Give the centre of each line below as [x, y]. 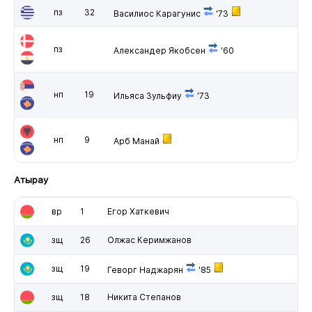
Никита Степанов [144, 297]
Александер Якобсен [159, 50]
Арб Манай [136, 141]
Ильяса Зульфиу [147, 95]
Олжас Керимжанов [149, 240]
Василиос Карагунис [157, 13]
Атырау [31, 179]
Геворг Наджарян [145, 270]
